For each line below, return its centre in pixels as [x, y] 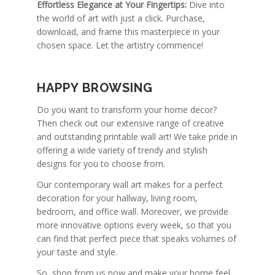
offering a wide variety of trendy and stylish [122, 150]
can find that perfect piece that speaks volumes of [137, 239]
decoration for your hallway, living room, [117, 198]
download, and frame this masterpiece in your [128, 31]
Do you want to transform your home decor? [127, 110]
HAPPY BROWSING [95, 88]
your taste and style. [77, 252]
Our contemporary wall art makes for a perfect [130, 185]
